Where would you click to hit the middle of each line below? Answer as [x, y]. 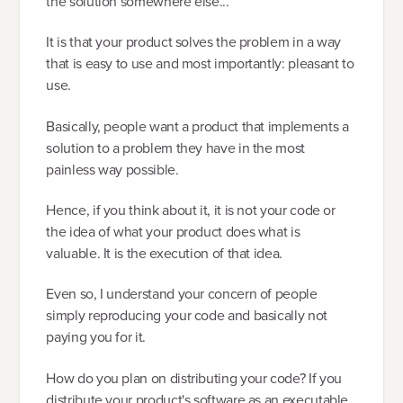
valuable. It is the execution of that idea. [164, 253]
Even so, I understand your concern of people [182, 294]
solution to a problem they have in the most [175, 148]
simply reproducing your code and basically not [187, 316]
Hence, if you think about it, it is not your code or [191, 210]
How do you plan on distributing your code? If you [194, 378]
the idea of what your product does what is [173, 231]
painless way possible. [112, 169]
